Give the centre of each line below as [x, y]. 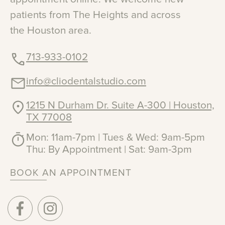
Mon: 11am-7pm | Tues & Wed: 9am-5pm [116, 137]
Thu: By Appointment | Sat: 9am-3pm [109, 149]
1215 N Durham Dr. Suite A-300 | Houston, [120, 105]
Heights [111, 15]
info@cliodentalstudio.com [86, 81]
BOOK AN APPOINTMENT [71, 173]
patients [28, 15]
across [166, 15]
